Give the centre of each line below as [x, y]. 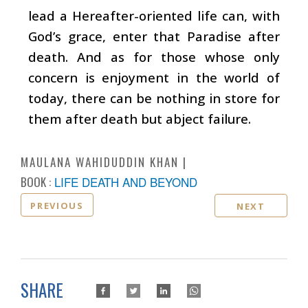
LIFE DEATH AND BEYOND [126, 181]
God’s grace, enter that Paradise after [154, 36]
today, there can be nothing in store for [154, 98]
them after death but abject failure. [140, 118]
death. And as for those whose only [154, 56]
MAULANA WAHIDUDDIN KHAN [100, 162]
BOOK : [36, 181]
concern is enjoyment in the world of [154, 77]
